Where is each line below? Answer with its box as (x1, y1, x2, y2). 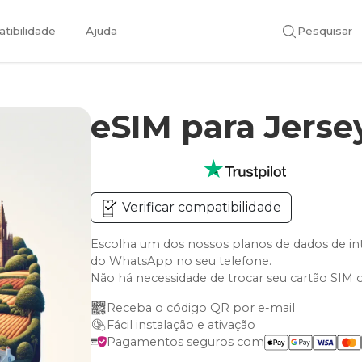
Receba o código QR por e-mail (107, 301, 296, 315)
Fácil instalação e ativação (107, 318, 256, 332)
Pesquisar (297, 23, 352, 37)
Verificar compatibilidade (119, 200, 282, 215)
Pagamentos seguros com (107, 335, 265, 349)
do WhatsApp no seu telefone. (90, 254, 272, 268)
